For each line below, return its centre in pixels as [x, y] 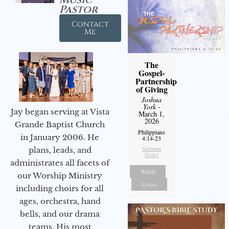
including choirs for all [60, 189]
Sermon [152, 148]
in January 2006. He [60, 138]
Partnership [156, 81]
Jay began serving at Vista [60, 112]
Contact [90, 25]
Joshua [152, 100]
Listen [149, 184]
